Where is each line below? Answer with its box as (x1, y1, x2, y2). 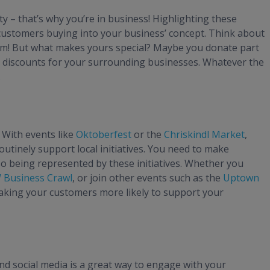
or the (131, 128, 164, 142)
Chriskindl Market (164, 128, 245, 142)
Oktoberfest (76, 128, 131, 142)
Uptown (221, 171, 259, 185)
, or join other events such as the (72, 171, 221, 185)
